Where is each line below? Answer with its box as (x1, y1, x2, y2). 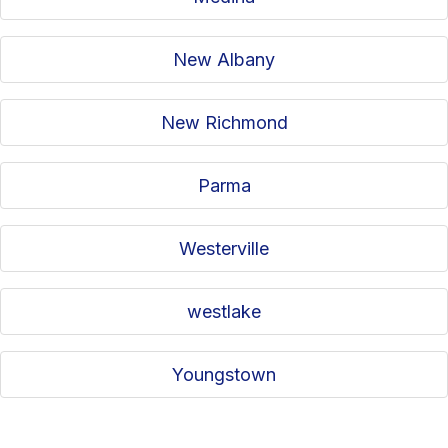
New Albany (173, 49, 275, 71)
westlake (187, 301, 261, 323)
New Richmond (160, 112, 288, 134)
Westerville (179, 238, 269, 260)
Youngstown (172, 364, 276, 386)
